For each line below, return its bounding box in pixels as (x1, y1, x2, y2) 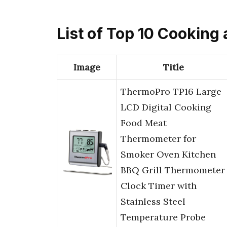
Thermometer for (121, 133, 196, 145)
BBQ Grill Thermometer (121, 164, 225, 176)
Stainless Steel (121, 196, 185, 208)
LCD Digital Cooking (121, 101, 211, 113)
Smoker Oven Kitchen (121, 148, 216, 161)
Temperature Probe (121, 211, 206, 223)
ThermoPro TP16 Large (121, 86, 221, 98)
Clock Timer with (121, 180, 197, 192)
